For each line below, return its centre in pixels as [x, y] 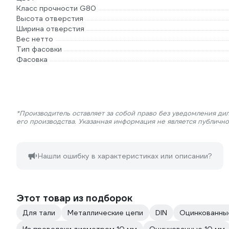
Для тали [39, 213]
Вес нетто [35, 39]
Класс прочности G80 [56, 8]
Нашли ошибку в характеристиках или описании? [125, 156]
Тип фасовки [39, 49]
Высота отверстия [50, 18]
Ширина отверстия [50, 29]
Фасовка [32, 59]
